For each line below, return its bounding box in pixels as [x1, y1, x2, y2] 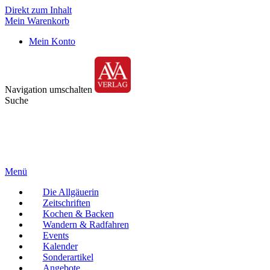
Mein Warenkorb [5, 16, 69, 26]
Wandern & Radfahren [42, 219, 129, 230]
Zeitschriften [42, 198, 90, 208]
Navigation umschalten [5, 84, 92, 95]
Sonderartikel [42, 252, 93, 262]
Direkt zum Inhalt [5, 5, 72, 15]
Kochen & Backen [42, 209, 114, 219]
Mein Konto [29, 36, 75, 46]
